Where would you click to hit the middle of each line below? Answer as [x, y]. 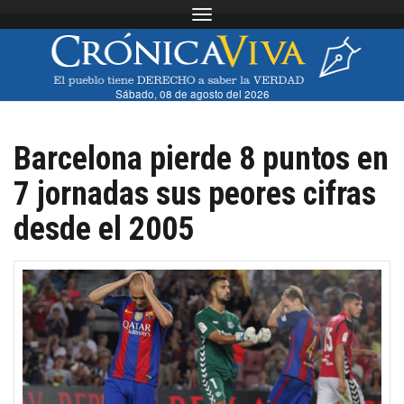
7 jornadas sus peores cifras [195, 193]
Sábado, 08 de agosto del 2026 [193, 93]
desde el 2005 [104, 229]
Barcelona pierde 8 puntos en [201, 158]
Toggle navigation [251, 16]
